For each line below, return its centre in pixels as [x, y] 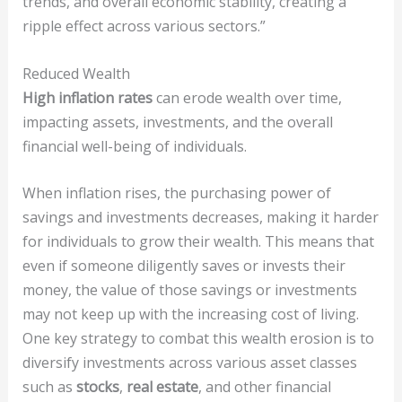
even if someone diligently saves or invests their [184, 266]
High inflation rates [87, 97]
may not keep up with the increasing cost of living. [190, 315]
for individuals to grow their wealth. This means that [198, 242]
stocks [97, 387]
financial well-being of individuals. [134, 146]
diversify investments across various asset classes [189, 363]
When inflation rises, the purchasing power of [176, 193]
